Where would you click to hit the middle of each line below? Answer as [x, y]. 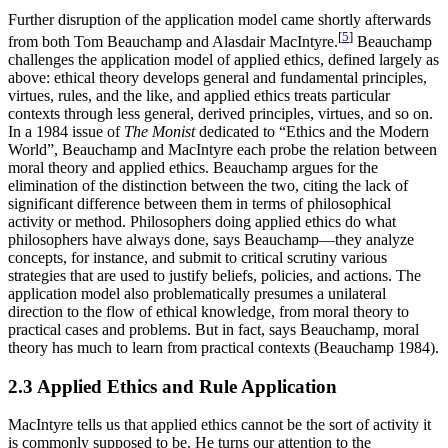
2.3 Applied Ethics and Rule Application [172, 386]
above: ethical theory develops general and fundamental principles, [217, 77]
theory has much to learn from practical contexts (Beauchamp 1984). [223, 347]
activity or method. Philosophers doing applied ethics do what [202, 221]
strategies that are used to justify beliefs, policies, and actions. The [214, 275]
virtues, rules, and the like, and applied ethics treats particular [199, 95]
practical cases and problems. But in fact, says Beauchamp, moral [213, 329]
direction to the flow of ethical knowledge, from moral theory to [208, 311]
